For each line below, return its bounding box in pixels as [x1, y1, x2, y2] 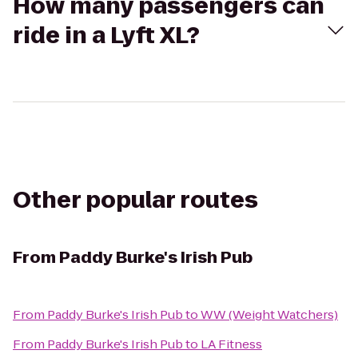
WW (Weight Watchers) [201, 306, 338, 323]
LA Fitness [201, 336, 262, 352]
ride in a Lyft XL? [13, 20, 200, 51]
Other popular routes [13, 185, 258, 216]
